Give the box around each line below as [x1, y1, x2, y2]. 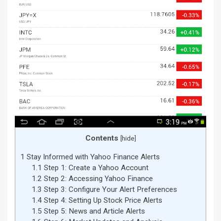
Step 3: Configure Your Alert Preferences [41, 184, 177, 194]
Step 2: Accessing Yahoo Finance [41, 174, 153, 183]
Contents [85, 134, 118, 143]
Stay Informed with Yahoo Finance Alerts [25, 152, 160, 161]
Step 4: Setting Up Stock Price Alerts [41, 195, 162, 205]
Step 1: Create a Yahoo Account [41, 163, 148, 172]
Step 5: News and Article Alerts [41, 206, 145, 216]
